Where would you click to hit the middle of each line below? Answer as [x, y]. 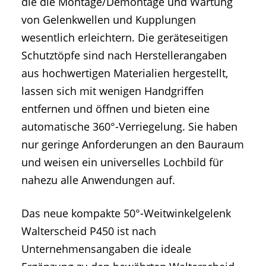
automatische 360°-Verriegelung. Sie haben [129, 127]
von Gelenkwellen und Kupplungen [109, 20]
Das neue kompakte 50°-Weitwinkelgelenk [126, 213]
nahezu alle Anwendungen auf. [98, 180]
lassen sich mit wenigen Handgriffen [113, 91]
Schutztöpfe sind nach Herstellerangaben [124, 56]
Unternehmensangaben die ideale [106, 248]
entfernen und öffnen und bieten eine [115, 109]
